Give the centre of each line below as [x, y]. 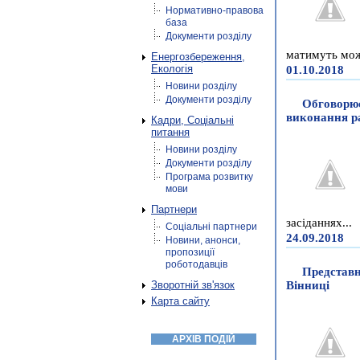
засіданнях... [319, 223]
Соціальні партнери [211, 227]
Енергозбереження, [198, 57]
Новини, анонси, [203, 240]
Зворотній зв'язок [193, 285]
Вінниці [308, 286]
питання [170, 132]
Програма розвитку [209, 177]
